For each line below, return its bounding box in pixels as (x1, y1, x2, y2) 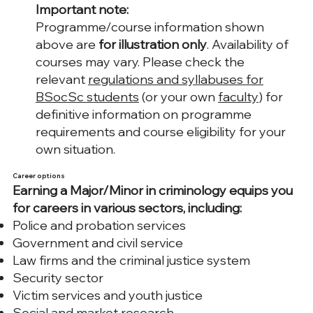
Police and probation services (12, 217, 186, 234)
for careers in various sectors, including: (12, 200, 242, 217)
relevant (36, 71, 88, 88)
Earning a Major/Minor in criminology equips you (12, 182, 293, 199)
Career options (12, 171, 65, 180)
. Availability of (207, 36, 289, 53)
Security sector (12, 270, 103, 286)
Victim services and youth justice (12, 287, 203, 304)
